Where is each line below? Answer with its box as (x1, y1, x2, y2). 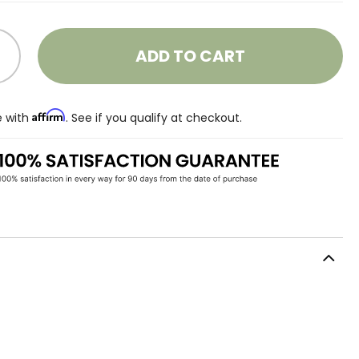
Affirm (32, 108, 67, 122)
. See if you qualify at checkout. (66, 109, 243, 126)
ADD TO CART (135, 45, 246, 67)
